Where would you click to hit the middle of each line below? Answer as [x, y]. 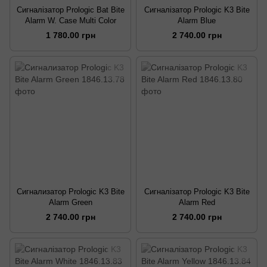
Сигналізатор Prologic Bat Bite [70, 10]
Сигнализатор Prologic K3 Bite [70, 191]
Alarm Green [70, 202]
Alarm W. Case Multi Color [70, 20]
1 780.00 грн [70, 35]
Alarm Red [197, 202]
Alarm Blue [197, 20]
